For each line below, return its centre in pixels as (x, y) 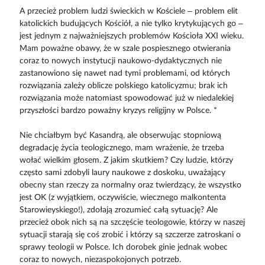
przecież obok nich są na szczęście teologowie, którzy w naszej (132, 223)
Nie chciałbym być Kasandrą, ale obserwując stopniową (120, 136)
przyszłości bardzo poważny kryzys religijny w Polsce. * (118, 111)
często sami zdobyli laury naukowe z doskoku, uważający (122, 173)
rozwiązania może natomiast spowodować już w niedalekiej (126, 98)
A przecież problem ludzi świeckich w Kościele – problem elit (128, 12)
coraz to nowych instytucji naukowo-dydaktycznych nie (120, 61)
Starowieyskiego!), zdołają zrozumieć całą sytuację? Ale (118, 210)
